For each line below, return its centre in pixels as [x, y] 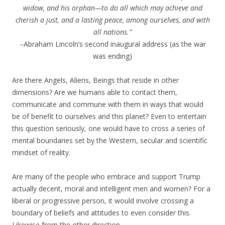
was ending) [113, 56]
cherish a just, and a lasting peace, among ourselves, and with [113, 20]
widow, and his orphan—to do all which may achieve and [113, 8]
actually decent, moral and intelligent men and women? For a [111, 189]
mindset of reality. [41, 152]
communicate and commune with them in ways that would [108, 104]
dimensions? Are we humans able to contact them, [95, 92]
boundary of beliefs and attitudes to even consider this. [101, 213]
